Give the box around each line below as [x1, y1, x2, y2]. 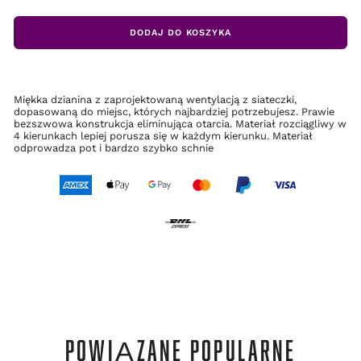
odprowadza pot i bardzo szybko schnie [14, 142, 214, 155]
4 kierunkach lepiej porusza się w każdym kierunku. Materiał [14, 130, 313, 143]
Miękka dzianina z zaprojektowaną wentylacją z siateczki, [14, 93, 297, 106]
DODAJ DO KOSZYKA [129, 27, 232, 39]
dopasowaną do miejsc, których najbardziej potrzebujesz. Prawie [14, 106, 334, 118]
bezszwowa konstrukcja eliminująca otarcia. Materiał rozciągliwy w [14, 118, 346, 131]
